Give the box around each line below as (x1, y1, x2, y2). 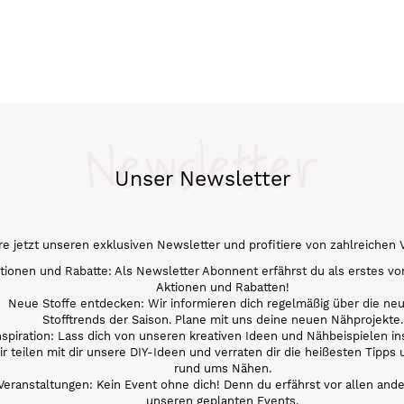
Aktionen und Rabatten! (155, 280, 289, 294)
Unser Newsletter (114, 167, 290, 192)
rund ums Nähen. (173, 361, 271, 375)
